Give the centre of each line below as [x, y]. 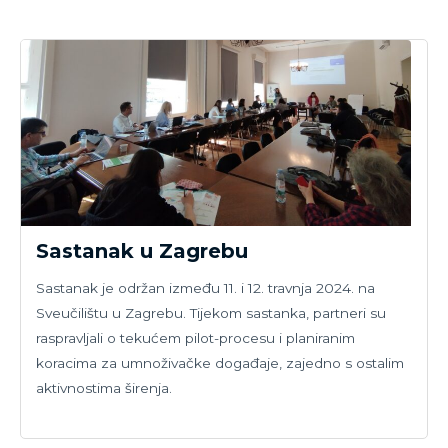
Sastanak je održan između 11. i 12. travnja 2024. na [205, 288]
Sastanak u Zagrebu [142, 251]
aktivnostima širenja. [104, 388]
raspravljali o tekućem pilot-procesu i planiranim [195, 338]
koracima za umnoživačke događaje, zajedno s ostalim [220, 363]
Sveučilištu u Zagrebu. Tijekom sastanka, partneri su [211, 313]
